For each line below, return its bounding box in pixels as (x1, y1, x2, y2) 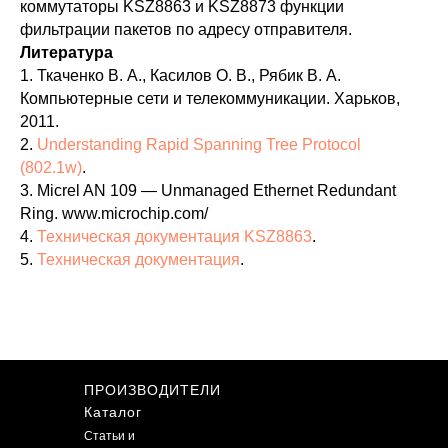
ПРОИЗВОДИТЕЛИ (84, 382, 221, 399)
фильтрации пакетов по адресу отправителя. (20, 21, 352, 39)
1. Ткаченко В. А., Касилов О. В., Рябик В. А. (20, 67, 341, 85)
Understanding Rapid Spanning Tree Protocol (37, 136, 361, 154)
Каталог (84, 404, 142, 421)
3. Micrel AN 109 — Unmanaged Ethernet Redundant (20, 182, 396, 200)
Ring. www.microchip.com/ (20, 205, 208, 223)
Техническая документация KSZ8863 (37, 228, 312, 246)
